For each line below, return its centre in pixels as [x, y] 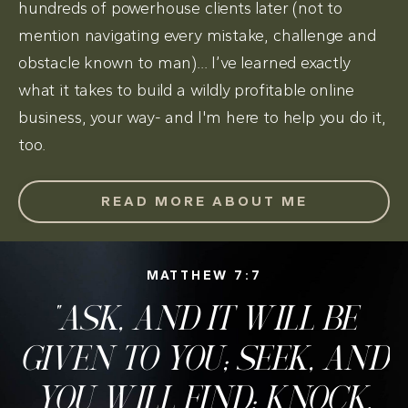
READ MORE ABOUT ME [204, 201]
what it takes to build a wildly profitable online [187, 90]
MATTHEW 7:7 [204, 275]
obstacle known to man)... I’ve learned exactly [184, 62]
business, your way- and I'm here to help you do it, [202, 117]
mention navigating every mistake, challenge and [197, 35]
